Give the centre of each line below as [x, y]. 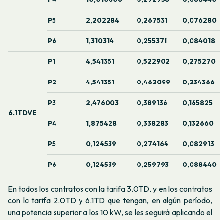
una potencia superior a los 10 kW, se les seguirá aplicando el [110, 212]
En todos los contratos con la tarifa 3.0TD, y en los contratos [110, 189]
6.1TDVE [23, 113]
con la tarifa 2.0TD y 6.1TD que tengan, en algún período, [110, 201]
